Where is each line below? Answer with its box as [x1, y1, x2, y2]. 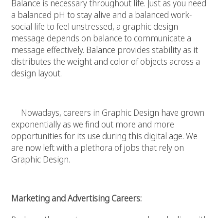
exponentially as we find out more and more [11, 118, 174, 130]
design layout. [11, 67, 62, 79]
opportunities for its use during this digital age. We [11, 129, 198, 142]
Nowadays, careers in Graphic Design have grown [11, 106, 204, 118]
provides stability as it [115, 43, 198, 55]
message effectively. [11, 43, 86, 55]
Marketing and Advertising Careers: [11, 192, 142, 204]
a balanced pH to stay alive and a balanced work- [11, 8, 192, 20]
